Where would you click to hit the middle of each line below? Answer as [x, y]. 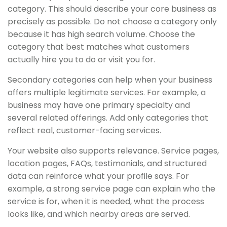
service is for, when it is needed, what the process [106, 201]
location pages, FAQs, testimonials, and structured [107, 163]
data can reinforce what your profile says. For [98, 176]
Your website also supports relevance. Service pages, [113, 150]
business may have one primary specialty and [99, 105]
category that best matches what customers [99, 47]
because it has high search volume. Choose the [101, 34]
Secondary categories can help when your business [110, 80]
